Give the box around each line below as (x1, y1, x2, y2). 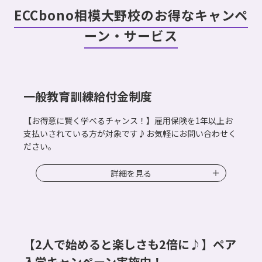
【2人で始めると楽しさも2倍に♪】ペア (23, 236, 236, 253)
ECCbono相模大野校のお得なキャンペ (13, 5, 249, 24)
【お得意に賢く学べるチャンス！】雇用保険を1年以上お (23, 115, 233, 126)
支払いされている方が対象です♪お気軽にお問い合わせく (23, 127, 236, 139)
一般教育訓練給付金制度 (23, 88, 152, 105)
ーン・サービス (84, 26, 178, 44)
